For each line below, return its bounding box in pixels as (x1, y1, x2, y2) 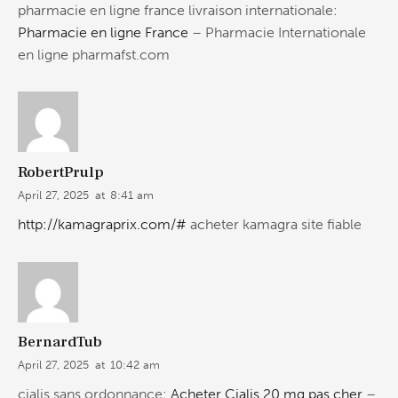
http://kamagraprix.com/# (18, 215, 187, 233)
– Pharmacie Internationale (188, 23, 366, 41)
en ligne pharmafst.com (18, 45, 170, 63)
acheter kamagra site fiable (187, 215, 362, 233)
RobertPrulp (18, 163, 104, 183)
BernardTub (18, 332, 102, 353)
